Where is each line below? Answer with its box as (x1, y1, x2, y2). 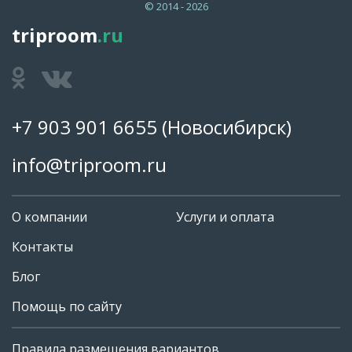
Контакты (12, 237, 73, 255)
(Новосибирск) (157, 113, 291, 140)
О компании (12, 207, 87, 225)
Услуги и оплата (176, 207, 274, 225)
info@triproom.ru (12, 151, 167, 178)
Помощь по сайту (12, 297, 122, 315)
